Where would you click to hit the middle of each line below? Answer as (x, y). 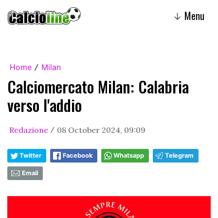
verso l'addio (45, 105)
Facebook (78, 155)
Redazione (29, 130)
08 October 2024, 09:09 (101, 130)
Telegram (179, 155)
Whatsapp (129, 155)
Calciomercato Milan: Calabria (98, 86)
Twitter (30, 155)
